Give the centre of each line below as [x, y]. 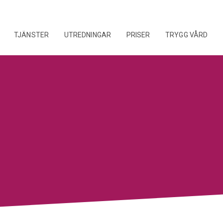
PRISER [138, 35]
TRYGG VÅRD [186, 35]
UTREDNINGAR [88, 35]
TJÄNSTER [31, 35]
